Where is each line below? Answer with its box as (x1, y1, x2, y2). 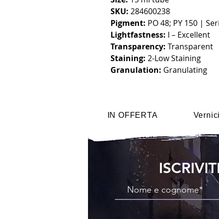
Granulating (161, 65, 207, 75)
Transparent (166, 41, 213, 52)
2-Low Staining (146, 53, 201, 64)
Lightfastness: (110, 29, 166, 40)
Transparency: (110, 41, 166, 52)
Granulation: (110, 65, 161, 75)
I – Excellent (166, 29, 210, 40)
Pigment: (110, 18, 146, 28)
